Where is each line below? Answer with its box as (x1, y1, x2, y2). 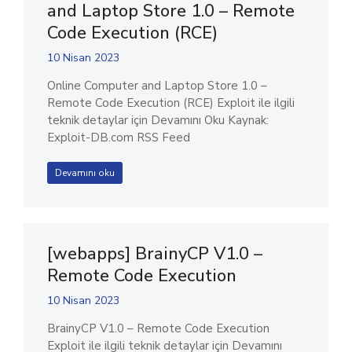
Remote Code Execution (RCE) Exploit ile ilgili (47, 95, 295, 111)
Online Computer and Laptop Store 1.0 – (47, 78, 267, 93)
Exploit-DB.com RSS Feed (47, 130, 190, 145)
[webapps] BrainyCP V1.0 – (47, 242, 262, 266)
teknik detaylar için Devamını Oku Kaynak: (47, 112, 269, 128)
